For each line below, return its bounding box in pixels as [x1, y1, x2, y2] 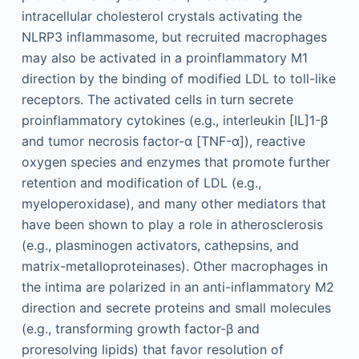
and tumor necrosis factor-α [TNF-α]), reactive [21, 132, 305, 149]
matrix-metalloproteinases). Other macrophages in [21, 257, 328, 274]
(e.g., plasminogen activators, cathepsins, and [21, 236, 299, 253]
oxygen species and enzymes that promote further [21, 153, 330, 170]
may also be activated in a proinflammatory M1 [21, 49, 308, 66]
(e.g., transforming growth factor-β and [21, 320, 260, 337]
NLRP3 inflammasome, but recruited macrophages [21, 28, 327, 45]
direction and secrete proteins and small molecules [21, 299, 331, 316]
